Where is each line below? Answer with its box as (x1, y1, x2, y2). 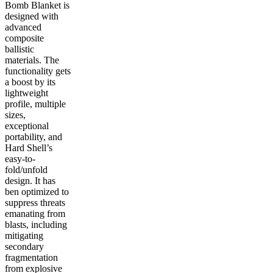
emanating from (5, 208, 65, 219)
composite (5, 33, 44, 44)
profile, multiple (5, 99, 66, 110)
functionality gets (5, 66, 71, 77)
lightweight (5, 88, 48, 99)
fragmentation (5, 252, 58, 263)
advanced (5, 22, 41, 33)
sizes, (5, 110, 26, 121)
